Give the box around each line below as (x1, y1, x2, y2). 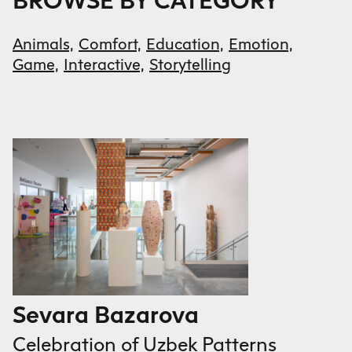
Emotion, (229, 34, 293, 53)
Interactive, (64, 54, 145, 74)
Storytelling (149, 54, 231, 74)
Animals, (13, 34, 74, 53)
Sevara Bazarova (13, 300, 199, 329)
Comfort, (79, 34, 141, 53)
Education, (146, 34, 224, 53)
